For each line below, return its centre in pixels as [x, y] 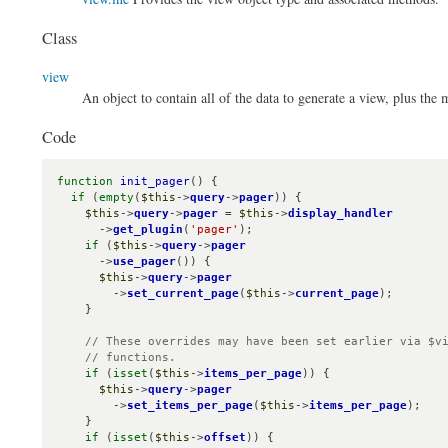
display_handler [340, 214]
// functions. [130, 358]
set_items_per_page [190, 406]
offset [225, 438]
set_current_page [183, 294]
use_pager [144, 262]
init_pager [155, 182]
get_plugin [148, 230]
